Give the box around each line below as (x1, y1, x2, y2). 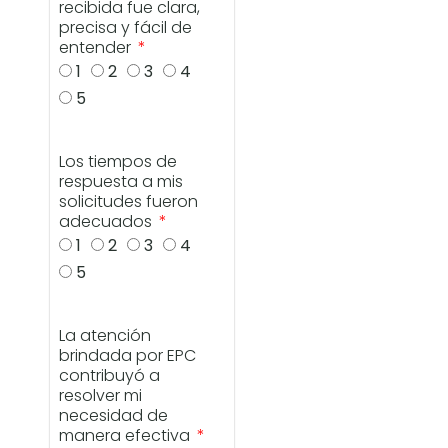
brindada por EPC (59, 344, 197, 368)
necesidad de (59, 404, 169, 428)
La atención (59, 324, 152, 348)
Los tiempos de (59, 150, 178, 174)
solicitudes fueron (59, 190, 199, 214)
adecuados (59, 210, 157, 234)
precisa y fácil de (59, 16, 193, 40)
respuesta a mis (59, 170, 184, 194)
